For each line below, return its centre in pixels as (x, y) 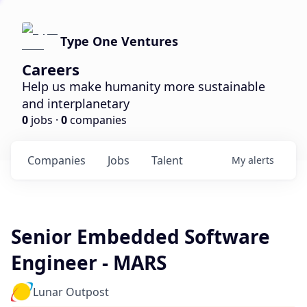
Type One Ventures (119, 41)
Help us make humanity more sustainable (144, 86)
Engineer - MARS (89, 262)
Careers (51, 69)
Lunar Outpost (71, 292)
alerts (261, 160)
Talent (167, 160)
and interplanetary (76, 103)
